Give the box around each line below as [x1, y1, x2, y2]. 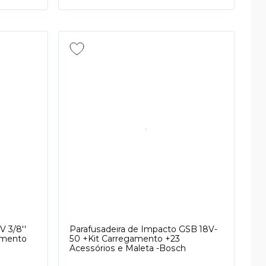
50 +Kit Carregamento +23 [69, 233, 180, 244]
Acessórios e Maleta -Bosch [69, 243, 186, 254]
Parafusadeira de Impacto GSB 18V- [69, 224, 217, 235]
